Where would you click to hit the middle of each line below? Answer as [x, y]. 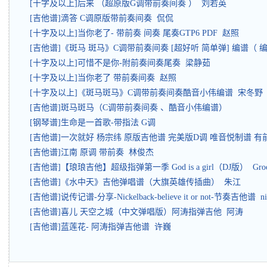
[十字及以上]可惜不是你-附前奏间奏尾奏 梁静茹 [120, 63]
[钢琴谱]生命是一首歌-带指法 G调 [95, 122]
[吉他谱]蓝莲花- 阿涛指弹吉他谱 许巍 [100, 226]
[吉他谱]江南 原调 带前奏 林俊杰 [92, 152]
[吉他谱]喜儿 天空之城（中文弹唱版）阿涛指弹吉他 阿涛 [136, 212]
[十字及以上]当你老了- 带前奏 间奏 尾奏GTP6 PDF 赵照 [134, 33]
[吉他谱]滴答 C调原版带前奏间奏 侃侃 [102, 18]
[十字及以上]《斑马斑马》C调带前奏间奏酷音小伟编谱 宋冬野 [146, 92]
